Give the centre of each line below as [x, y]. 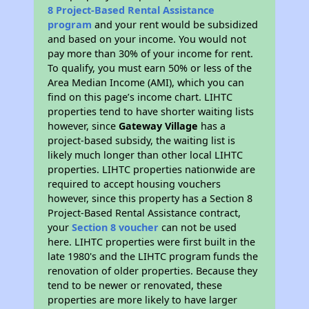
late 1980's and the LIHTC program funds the [153, 256]
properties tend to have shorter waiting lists [151, 111]
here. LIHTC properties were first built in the [152, 242]
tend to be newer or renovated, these [135, 285]
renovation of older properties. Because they [153, 271]
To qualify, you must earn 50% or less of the [150, 68]
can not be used [198, 227]
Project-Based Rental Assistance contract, [144, 213]
